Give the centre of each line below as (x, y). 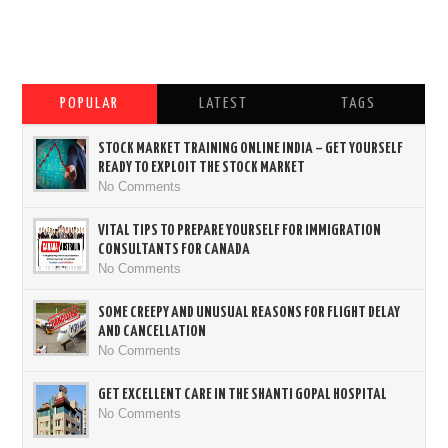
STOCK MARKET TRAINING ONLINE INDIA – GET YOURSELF (251, 149)
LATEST (224, 104)
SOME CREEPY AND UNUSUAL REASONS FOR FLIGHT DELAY (249, 313)
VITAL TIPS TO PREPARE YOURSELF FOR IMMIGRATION (240, 231)
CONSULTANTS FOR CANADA (174, 250)
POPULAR (90, 104)
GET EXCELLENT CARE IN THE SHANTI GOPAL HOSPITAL (243, 395)
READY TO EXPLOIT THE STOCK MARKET (202, 168)
